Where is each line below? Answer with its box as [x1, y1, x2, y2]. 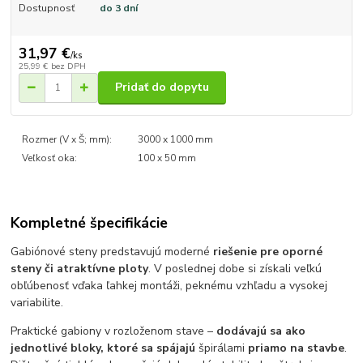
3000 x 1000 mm [137, 132, 213, 146]
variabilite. [11, 295, 64, 311]
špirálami [195, 340, 249, 357]
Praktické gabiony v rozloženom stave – [11, 323, 217, 340]
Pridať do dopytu [115, 79, 209, 96]
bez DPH [50, 60, 86, 73]
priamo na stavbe [248, 340, 345, 357]
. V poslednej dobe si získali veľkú [148, 261, 322, 277]
